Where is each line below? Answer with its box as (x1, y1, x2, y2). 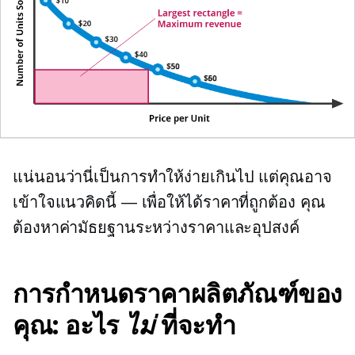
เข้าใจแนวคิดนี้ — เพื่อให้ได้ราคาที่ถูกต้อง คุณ (13, 193, 326, 212)
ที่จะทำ (154, 310, 236, 342)
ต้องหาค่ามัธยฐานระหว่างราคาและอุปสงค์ (13, 219, 300, 237)
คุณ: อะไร (13, 310, 126, 342)
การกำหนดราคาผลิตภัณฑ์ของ (13, 278, 343, 310)
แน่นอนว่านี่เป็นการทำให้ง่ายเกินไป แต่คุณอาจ (13, 168, 332, 186)
